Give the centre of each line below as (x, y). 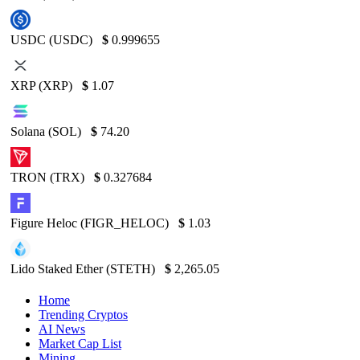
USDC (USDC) (53, 39)
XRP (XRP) (43, 85)
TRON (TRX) (49, 177)
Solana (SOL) (47, 131)
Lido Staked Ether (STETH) (84, 268)
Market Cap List (80, 343)
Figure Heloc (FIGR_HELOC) (91, 223)
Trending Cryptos (83, 314)
